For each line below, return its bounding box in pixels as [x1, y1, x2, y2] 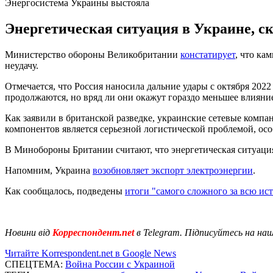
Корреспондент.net [50, 227, 136, 238]
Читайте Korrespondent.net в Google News [5, 247, 176, 258]
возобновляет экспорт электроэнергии [93, 165, 253, 175]
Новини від [5, 227, 50, 238]
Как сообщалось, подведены [5, 185, 125, 196]
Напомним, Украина [5, 165, 93, 175]
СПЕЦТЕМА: [5, 258, 65, 269]
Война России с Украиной [65, 258, 175, 269]
